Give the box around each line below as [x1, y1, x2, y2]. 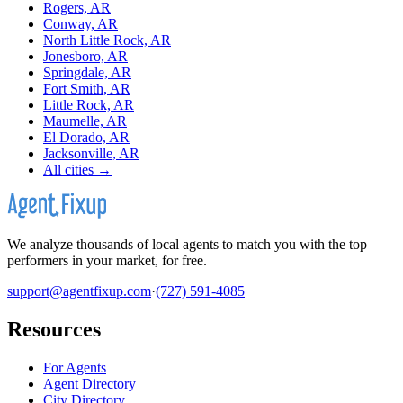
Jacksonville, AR [43, 146, 139, 162]
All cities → [43, 162, 112, 178]
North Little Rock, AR [43, 32, 171, 49]
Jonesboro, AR [43, 49, 128, 65]
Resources [7, 317, 101, 341]
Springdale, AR [43, 65, 131, 81]
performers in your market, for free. [7, 253, 207, 269]
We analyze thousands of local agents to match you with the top [7, 237, 367, 253]
